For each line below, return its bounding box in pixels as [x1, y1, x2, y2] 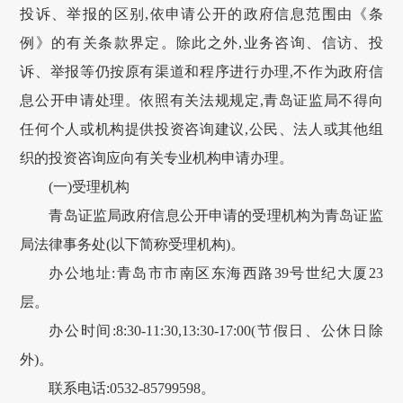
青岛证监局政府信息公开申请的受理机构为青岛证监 [49, 208, 383, 224]
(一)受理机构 [49, 179, 130, 195]
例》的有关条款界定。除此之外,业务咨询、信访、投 [20, 35, 383, 51]
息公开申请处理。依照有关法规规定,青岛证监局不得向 [20, 93, 383, 109]
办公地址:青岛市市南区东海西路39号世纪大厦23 [49, 265, 383, 282]
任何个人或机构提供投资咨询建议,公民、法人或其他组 [20, 121, 383, 138]
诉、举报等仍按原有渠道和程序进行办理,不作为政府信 [20, 64, 383, 80]
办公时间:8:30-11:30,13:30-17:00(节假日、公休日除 [49, 323, 383, 339]
